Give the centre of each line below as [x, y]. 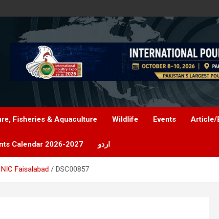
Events [164, 119]
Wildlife [125, 119]
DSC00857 [72, 169]
